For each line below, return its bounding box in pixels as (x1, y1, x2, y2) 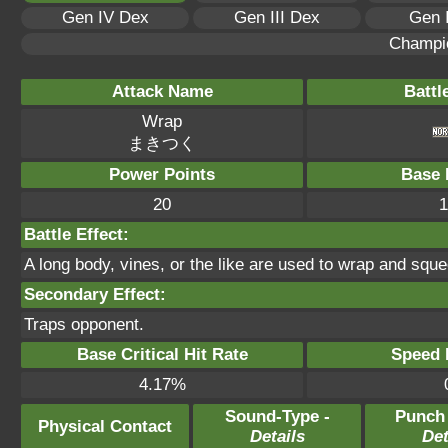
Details (249, 427, 305, 446)
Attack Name (111, 82, 213, 101)
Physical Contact (38, 417, 172, 436)
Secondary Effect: (24, 285, 166, 304)
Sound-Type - (224, 407, 330, 426)
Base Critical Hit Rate (76, 345, 248, 364)
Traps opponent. (24, 315, 144, 334)
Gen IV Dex (61, 8, 149, 27)
